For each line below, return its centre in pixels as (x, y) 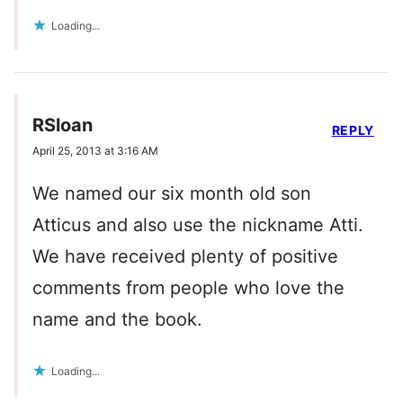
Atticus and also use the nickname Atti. (198, 225)
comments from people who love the (188, 288)
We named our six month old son (172, 194)
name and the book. (117, 320)
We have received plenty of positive (185, 257)
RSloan (63, 125)
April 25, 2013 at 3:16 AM (95, 151)
